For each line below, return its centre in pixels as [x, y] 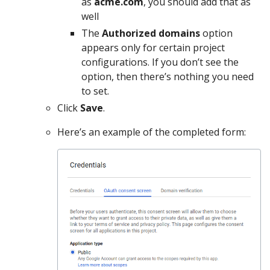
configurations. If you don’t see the [160, 62]
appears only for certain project [153, 48]
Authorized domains [151, 33]
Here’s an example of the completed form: [152, 132]
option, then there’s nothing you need [168, 77]
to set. [95, 91]
